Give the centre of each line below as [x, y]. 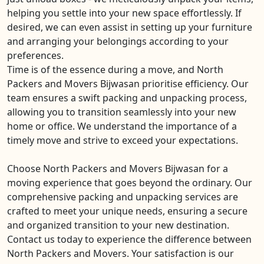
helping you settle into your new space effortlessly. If [124, 13]
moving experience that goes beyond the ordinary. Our [130, 182]
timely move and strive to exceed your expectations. [123, 140]
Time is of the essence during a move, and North [115, 69]
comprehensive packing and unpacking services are [123, 197]
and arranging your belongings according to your [118, 41]
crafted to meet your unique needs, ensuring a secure [127, 211]
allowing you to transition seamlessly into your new [122, 112]
